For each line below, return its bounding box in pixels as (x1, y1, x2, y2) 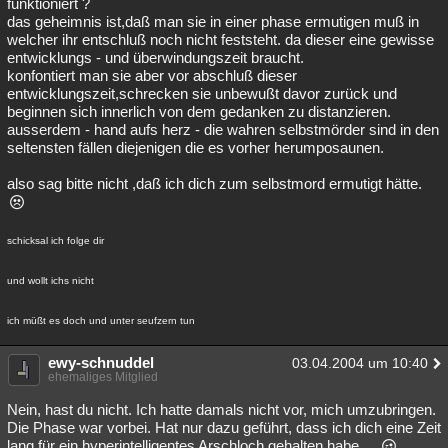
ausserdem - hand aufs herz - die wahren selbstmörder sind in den (7, 121, 439, 138)
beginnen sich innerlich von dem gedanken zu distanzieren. (7, 103, 391, 120)
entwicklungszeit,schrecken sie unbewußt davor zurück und (7, 85, 397, 102)
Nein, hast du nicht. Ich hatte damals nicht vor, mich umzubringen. (7, 401, 436, 418)
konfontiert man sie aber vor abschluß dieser (7, 67, 297, 84)
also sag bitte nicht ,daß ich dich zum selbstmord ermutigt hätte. (7, 175, 422, 192)
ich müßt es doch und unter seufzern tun (7, 315, 195, 326)
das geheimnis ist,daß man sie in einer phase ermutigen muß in (7, 13, 419, 30)
